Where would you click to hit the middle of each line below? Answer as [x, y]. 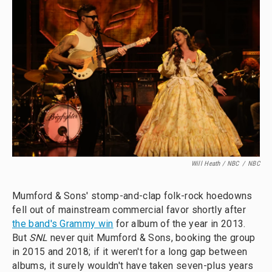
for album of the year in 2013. [179, 224]
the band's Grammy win [63, 224]
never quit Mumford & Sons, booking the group [151, 238]
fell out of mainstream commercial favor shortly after [129, 210]
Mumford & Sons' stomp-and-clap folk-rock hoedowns [132, 196]
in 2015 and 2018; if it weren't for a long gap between [130, 252]
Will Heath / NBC [215, 164]
